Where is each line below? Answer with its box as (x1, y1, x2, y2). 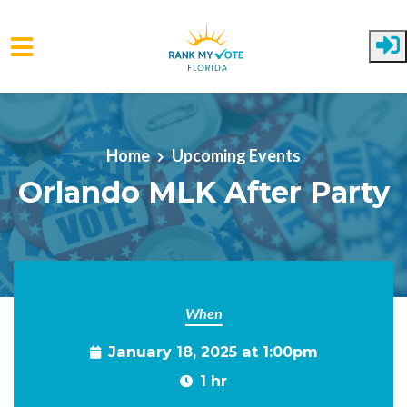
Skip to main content (14, 85, 157, 105)
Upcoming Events (172, 144, 301, 165)
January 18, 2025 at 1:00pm (107, 342, 318, 361)
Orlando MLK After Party (17, 174, 390, 210)
